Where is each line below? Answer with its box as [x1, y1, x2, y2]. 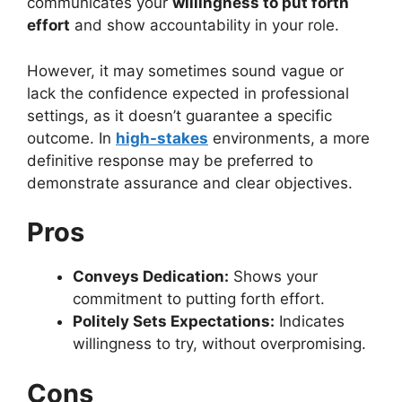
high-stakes [116, 128, 208, 147]
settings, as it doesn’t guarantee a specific [27, 106, 332, 125]
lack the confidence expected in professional [27, 83, 349, 102]
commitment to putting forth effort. [73, 290, 325, 308]
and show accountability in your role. [70, 16, 344, 34]
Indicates [275, 312, 345, 330]
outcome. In [27, 128, 116, 147]
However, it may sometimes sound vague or [27, 61, 344, 80]
